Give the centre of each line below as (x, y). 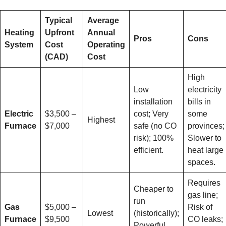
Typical (59, 21)
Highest (101, 120)
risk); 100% (154, 138)
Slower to (205, 138)
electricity (205, 90)
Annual (101, 33)
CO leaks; (205, 219)
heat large (206, 150)
